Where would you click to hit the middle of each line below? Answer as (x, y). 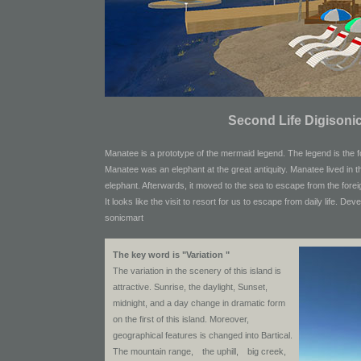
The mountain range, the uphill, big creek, (199, 351)
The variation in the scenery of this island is (197, 271)
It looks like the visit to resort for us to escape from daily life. (221, 201)
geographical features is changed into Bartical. (203, 335)
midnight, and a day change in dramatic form (199, 303)
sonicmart (124, 218)
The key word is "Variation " (171, 255)
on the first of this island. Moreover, (181, 319)
